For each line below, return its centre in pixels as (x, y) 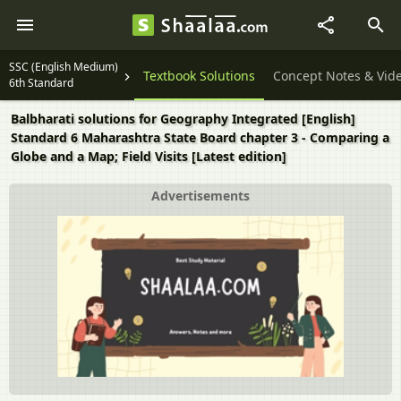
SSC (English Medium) (64, 67)
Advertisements (200, 196)
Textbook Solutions (199, 76)
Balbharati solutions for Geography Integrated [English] (183, 119)
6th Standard (41, 83)
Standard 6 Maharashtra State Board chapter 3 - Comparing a (200, 137)
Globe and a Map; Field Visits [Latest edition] (149, 156)
